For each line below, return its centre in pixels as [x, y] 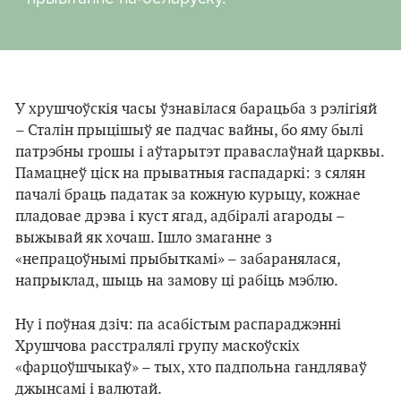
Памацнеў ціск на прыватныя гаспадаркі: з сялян [190, 173]
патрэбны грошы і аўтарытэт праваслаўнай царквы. [200, 152]
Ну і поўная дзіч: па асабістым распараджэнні [178, 324]
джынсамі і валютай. [89, 389]
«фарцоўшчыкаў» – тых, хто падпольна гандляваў [191, 367]
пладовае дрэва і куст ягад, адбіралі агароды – [180, 216]
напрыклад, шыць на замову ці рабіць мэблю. [177, 281]
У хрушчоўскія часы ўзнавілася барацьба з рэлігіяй [196, 109]
